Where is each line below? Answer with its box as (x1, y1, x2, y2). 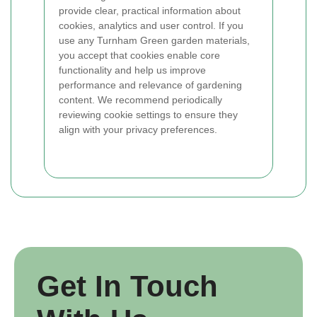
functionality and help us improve (59, 64, 206, 76)
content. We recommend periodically (59, 94, 222, 105)
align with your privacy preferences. (59, 124, 217, 135)
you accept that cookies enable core (59, 50, 220, 61)
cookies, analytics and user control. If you (59, 20, 243, 31)
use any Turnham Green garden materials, (59, 35, 250, 46)
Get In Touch (37, 270, 218, 303)
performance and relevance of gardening (59, 79, 242, 91)
